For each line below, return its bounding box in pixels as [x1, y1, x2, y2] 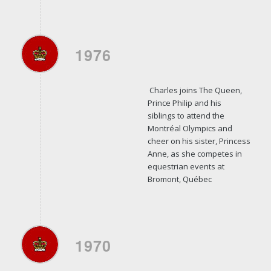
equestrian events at [147, 160, 224, 172]
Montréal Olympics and [147, 122, 232, 134]
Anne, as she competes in [147, 148, 242, 159]
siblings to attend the [147, 109, 224, 121]
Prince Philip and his [147, 97, 221, 108]
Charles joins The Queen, [147, 84, 242, 96]
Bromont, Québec [147, 173, 212, 184]
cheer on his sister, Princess [147, 135, 250, 146]
